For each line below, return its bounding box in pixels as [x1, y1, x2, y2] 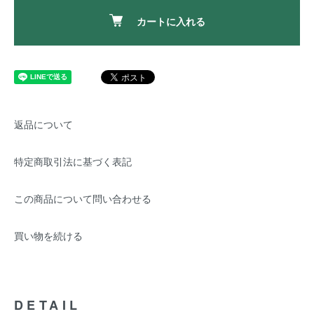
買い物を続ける [14, 228, 83, 243]
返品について [14, 117, 73, 131]
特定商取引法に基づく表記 [14, 154, 132, 168]
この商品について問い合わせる [14, 191, 151, 205]
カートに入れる [136, 14, 205, 28]
